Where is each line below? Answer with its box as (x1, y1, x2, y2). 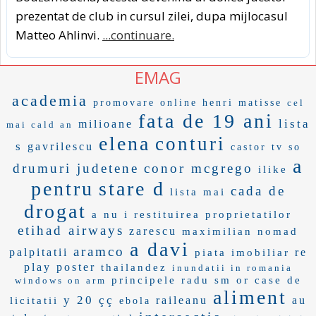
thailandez (100, 261, 167, 273)
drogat (24, 200, 87, 222)
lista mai (169, 186, 226, 197)
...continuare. (102, 26, 174, 43)
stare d (98, 177, 165, 200)
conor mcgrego (144, 160, 253, 176)
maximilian (182, 225, 253, 237)
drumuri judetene (13, 160, 139, 176)
